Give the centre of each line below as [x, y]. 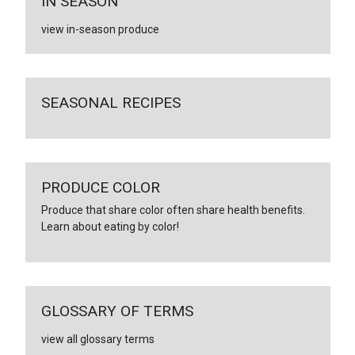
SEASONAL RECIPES [111, 102]
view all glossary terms [97, 339]
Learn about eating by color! [110, 226]
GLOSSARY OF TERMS [117, 311]
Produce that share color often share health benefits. [173, 210]
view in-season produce [100, 29]
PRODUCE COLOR [100, 187]
